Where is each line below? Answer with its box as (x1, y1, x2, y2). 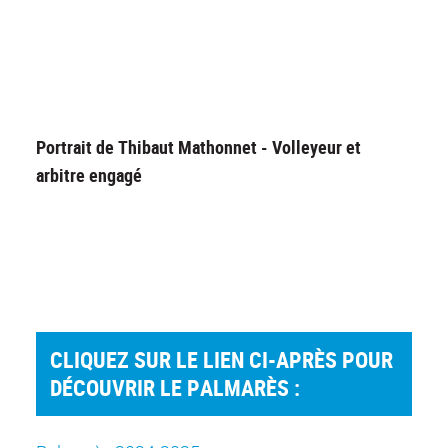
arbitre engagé (36, 163, 142, 188)
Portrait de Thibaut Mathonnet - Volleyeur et (36, 135, 361, 160)
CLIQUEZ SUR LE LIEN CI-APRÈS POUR (50, 345, 394, 375)
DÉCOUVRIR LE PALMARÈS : (50, 373, 301, 403)
